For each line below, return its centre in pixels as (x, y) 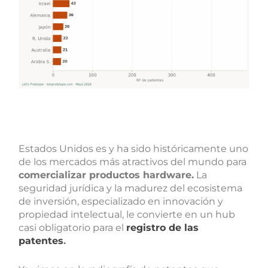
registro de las (163, 228)
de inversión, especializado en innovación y (121, 202)
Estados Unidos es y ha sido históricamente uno (134, 149)
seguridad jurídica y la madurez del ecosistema (131, 188)
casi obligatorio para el (73, 228)
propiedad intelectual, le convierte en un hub (127, 215)
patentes (41, 241)
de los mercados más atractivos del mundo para (133, 162)
